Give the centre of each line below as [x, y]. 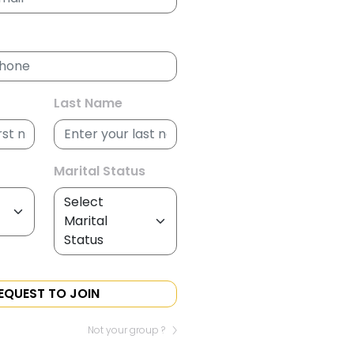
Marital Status [100, 171]
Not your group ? [126, 330]
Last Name [88, 103]
